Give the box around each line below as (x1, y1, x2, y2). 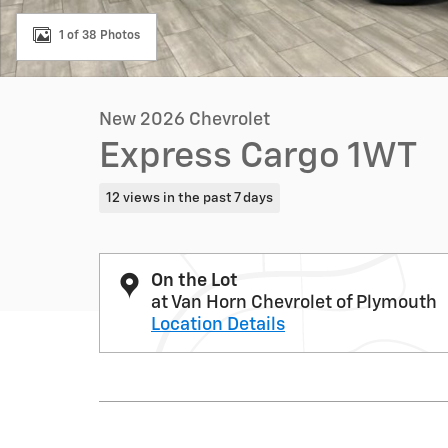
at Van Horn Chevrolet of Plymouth (151, 293, 437, 312)
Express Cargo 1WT (99, 139, 417, 175)
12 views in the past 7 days (105, 190, 273, 205)
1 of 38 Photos (59, 29, 140, 42)
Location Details (151, 315, 285, 334)
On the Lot (151, 271, 238, 290)
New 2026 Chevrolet (99, 111, 270, 129)
